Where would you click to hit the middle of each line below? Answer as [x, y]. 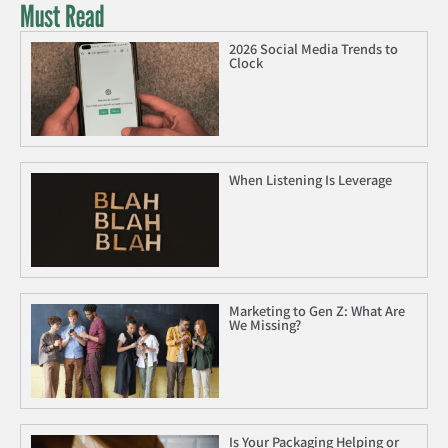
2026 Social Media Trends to [313, 48]
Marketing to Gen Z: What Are [316, 310]
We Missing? [264, 324]
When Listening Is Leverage [310, 179]
